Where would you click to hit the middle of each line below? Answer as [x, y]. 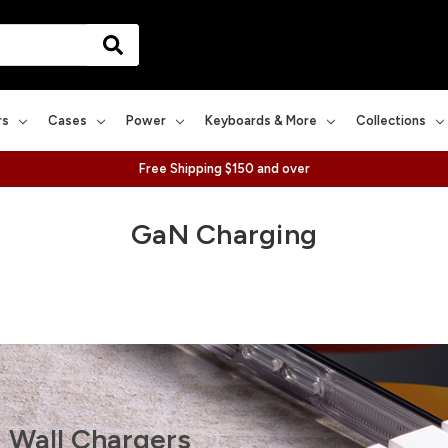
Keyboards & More [261, 120]
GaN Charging [224, 234]
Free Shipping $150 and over [224, 168]
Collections [391, 120]
